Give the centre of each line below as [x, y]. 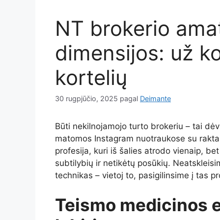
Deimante [155, 99]
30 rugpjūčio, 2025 [86, 99]
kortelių [91, 77]
